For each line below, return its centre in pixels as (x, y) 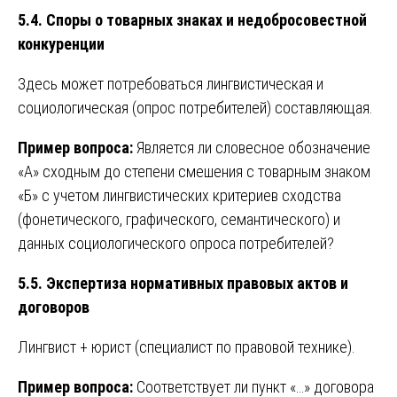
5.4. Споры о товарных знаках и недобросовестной (192, 19)
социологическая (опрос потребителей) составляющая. (195, 107)
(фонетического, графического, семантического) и (179, 219)
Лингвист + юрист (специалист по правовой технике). (187, 346)
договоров (54, 307)
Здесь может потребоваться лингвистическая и (171, 83)
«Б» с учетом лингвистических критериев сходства (179, 195)
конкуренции (61, 43)
